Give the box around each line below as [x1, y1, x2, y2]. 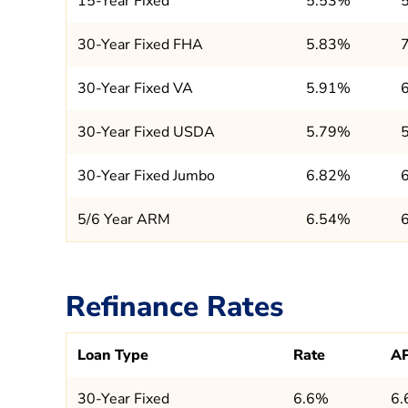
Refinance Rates [66, 286, 283, 326]
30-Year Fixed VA [77, 77, 193, 98]
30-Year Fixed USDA [77, 121, 215, 142]
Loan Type [77, 345, 148, 366]
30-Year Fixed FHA [77, 34, 203, 55]
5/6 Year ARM [77, 209, 170, 229]
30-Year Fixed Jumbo [77, 165, 215, 186]
